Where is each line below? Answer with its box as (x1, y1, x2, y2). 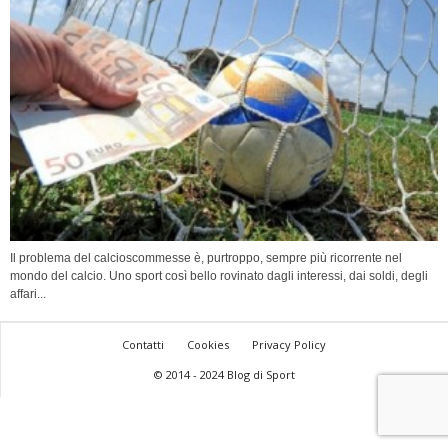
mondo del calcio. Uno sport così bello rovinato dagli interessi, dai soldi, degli (10, 269, 428, 284)
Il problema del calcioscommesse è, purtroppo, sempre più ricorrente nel (10, 251, 402, 266)
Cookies (187, 337, 229, 353)
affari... (10, 287, 46, 302)
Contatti (122, 337, 164, 353)
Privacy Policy (252, 337, 326, 353)
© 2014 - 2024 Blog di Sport (153, 367, 295, 383)
